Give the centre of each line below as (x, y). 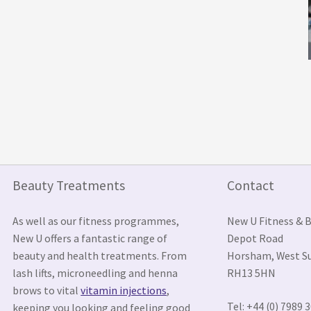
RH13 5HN (251, 278)
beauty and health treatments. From (100, 261)
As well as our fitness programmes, (96, 226)
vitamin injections (124, 296)
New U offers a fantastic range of (90, 244)
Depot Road (255, 244)
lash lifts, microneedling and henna (95, 278)
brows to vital (47, 296)
